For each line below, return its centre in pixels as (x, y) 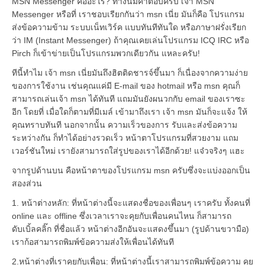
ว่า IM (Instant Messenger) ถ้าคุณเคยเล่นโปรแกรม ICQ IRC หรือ (130, 40)
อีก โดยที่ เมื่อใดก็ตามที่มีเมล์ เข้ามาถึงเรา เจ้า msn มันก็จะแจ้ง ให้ (130, 112)
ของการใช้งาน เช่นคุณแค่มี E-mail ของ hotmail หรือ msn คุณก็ (126, 85)
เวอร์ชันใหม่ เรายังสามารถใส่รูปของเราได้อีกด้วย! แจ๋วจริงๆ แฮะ (128, 151)
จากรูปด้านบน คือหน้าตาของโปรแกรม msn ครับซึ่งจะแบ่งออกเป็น (131, 170)
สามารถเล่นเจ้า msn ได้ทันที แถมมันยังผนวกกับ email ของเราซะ (129, 98)
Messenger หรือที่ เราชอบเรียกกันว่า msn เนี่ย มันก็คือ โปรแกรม (128, 14)
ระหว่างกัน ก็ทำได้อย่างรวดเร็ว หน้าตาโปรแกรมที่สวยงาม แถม (125, 138)
